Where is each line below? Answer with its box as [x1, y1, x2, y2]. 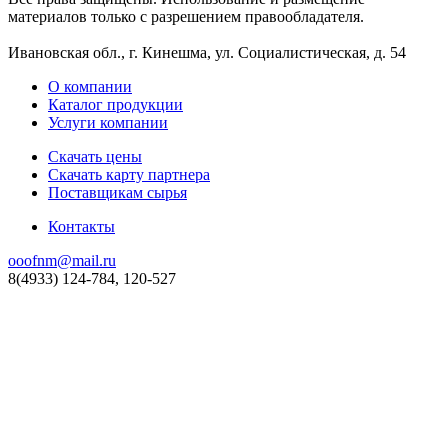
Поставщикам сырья [48, 184, 187, 202]
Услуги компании [48, 114, 168, 132]
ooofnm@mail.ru [8, 252, 116, 270]
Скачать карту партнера [48, 166, 210, 184]
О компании [48, 78, 132, 96]
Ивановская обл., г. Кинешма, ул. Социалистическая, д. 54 [8, 44, 406, 62]
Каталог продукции [48, 96, 183, 114]
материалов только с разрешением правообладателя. [8, 8, 364, 26]
